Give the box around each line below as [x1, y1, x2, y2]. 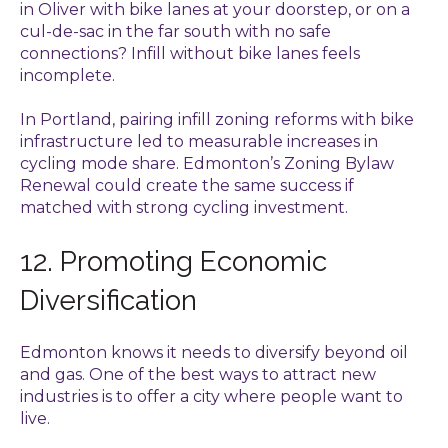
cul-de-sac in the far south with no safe [20, 21, 331, 41]
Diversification [20, 283, 197, 317]
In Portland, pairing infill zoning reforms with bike [20, 110, 414, 130]
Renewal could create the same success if [20, 176, 354, 196]
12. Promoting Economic [20, 244, 327, 278]
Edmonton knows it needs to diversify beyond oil [20, 343, 408, 363]
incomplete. [20, 65, 115, 85]
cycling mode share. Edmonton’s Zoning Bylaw [20, 154, 394, 174]
